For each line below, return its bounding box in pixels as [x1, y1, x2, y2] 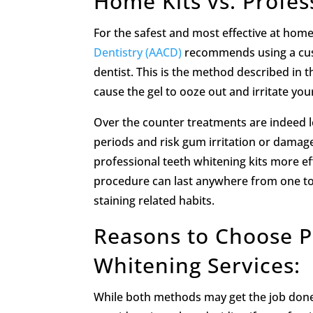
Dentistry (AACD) [94, 45, 182, 61]
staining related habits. [94, 193, 215, 209]
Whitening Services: [94, 251, 301, 280]
